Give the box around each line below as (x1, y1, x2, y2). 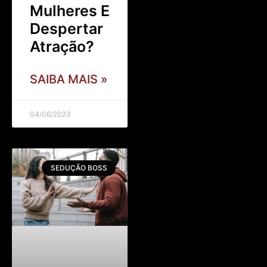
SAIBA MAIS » (30, 72, 107, 86)
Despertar (30, 19, 103, 38)
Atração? (30, 37, 94, 55)
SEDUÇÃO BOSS (50, 163, 107, 172)
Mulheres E (30, 1, 110, 20)
